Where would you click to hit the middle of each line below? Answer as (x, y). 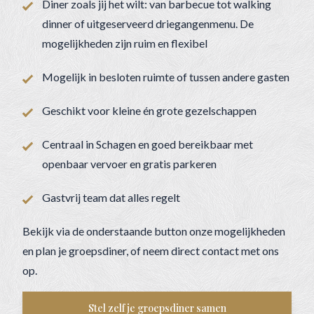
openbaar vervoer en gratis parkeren (129, 164)
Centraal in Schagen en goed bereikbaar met (148, 144)
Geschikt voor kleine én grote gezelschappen (149, 110)
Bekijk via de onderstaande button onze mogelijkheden (154, 231)
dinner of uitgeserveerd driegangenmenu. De (148, 23)
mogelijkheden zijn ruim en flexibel (125, 43)
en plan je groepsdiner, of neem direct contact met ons (151, 251)
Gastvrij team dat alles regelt (111, 197)
